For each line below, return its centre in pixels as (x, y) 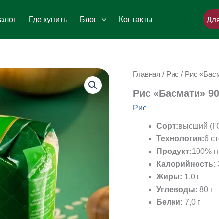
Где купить (48, 19)
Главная (147, 74)
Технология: (180, 138)
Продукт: (174, 151)
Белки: (170, 202)
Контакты (136, 19)
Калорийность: (186, 164)
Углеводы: (177, 189)
